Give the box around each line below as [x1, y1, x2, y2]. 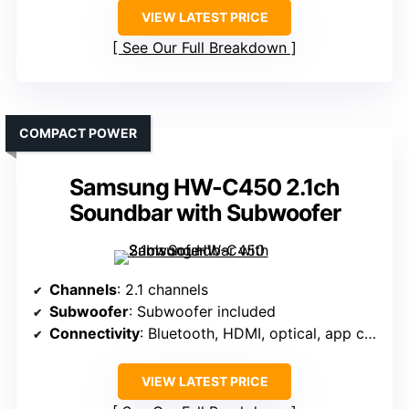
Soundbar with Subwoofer [68, 199, 341, 227]
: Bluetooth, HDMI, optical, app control [140, 324, 364, 343]
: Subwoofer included [129, 302, 276, 321]
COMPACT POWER [19, 125, 137, 142]
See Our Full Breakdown [122, 38, 287, 58]
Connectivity [49, 324, 140, 343]
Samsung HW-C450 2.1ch [69, 173, 340, 202]
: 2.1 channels [117, 280, 208, 299]
